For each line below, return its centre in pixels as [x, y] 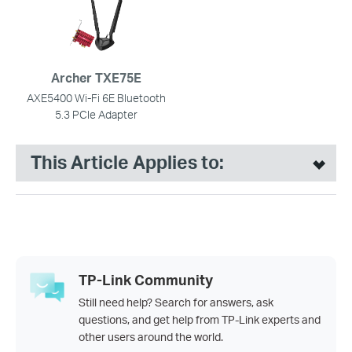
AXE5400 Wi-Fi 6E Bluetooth [96, 97]
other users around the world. [151, 336]
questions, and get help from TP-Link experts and [200, 319]
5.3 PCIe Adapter [96, 114]
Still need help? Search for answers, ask [176, 302]
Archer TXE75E [96, 77]
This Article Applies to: [127, 163]
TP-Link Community [146, 279]
